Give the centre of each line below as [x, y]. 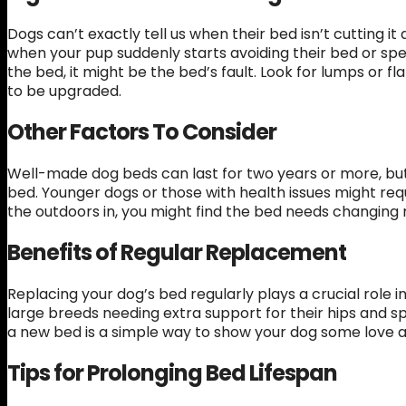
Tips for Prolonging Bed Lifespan [172, 372]
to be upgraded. [64, 92]
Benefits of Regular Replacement [177, 253]
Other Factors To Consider [142, 132]
